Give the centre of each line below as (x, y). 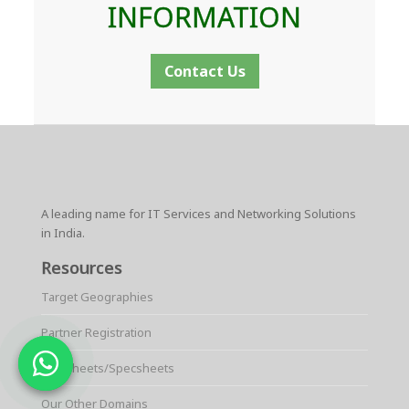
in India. (63, 233)
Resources (81, 268)
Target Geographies (97, 297)
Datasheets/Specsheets (107, 368)
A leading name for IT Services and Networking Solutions (198, 214)
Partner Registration (96, 333)
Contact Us (204, 71)
